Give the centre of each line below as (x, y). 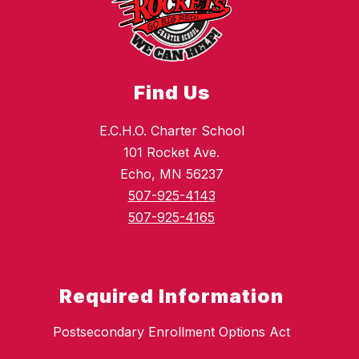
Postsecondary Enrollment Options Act (171, 332)
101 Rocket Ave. (171, 153)
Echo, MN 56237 (171, 174)
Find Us (171, 93)
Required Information (171, 296)
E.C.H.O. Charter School (171, 131)
